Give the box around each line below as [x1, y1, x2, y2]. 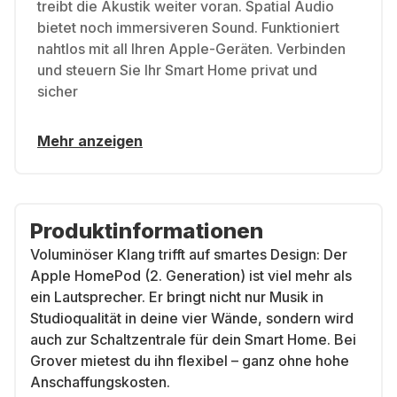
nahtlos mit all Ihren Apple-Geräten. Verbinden [37, 40, 346, 58]
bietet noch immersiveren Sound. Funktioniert [37, 19, 339, 36]
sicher [37, 82, 78, 100]
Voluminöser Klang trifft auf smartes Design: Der [30, 245, 347, 263]
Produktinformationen [30, 218, 263, 244]
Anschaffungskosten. [30, 373, 170, 391]
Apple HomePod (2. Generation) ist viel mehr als [30, 267, 352, 284]
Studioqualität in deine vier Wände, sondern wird [30, 309, 354, 327]
